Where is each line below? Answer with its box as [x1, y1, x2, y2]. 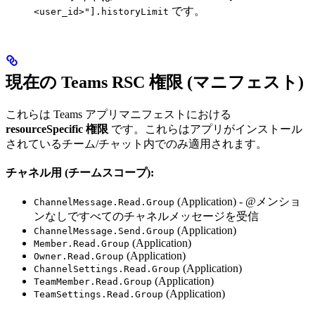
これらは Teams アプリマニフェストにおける [6, 108, 231, 120]
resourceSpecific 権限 [6, 122, 108, 135]
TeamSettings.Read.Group [34, 288, 163, 300]
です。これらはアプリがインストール [108, 122, 302, 135]
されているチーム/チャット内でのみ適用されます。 [6, 137, 267, 150]
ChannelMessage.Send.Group [34, 225, 174, 236]
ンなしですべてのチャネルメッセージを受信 [34, 210, 259, 222]
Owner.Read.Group [34, 250, 124, 262]
